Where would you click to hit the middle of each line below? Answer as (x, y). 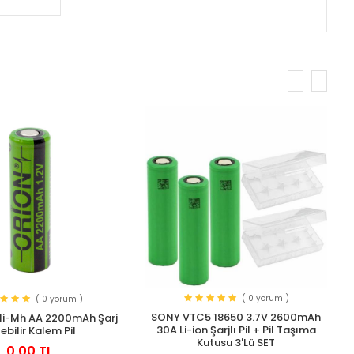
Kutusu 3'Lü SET (236, 343)
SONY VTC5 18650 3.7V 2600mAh (236, 318)
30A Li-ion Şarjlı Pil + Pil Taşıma (236, 330)
